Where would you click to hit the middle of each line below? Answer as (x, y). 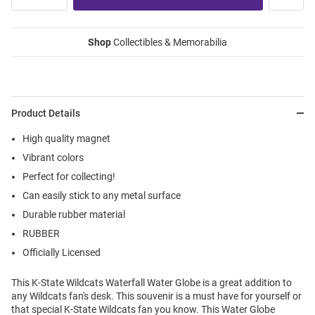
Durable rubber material (74, 215)
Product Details (46, 114)
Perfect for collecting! (69, 177)
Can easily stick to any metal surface (102, 196)
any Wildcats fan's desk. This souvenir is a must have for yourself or (156, 296)
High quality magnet (66, 139)
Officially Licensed (62, 253)
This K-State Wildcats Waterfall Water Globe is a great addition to (152, 283)
